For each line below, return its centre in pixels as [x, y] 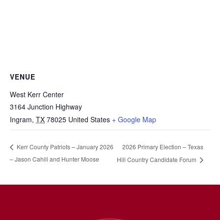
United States [89, 119]
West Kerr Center [37, 94]
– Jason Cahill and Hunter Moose [55, 159]
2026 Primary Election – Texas [163, 146]
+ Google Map [134, 119]
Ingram [21, 119]
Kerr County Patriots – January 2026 [64, 147]
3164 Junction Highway [46, 107]
